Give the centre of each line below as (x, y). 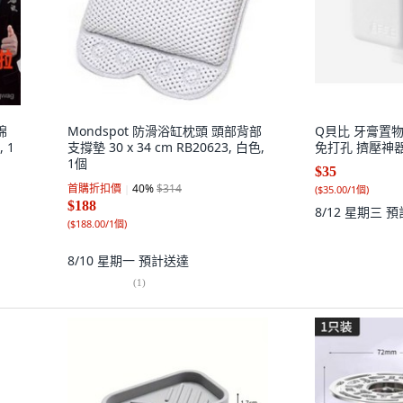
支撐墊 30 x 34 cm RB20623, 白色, (166, 147)
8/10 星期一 (103, 260)
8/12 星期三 (350, 212)
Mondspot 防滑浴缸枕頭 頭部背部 (165, 131)
